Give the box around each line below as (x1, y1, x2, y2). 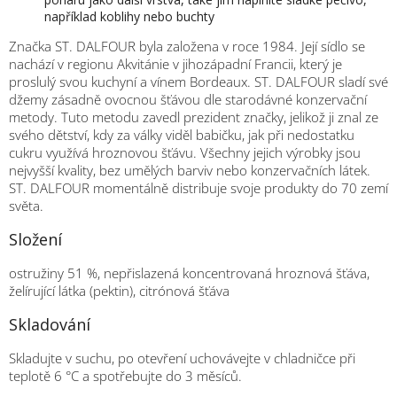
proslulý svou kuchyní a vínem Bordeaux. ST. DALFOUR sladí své (9, 72, 388, 90)
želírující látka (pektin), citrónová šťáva (9, 281, 230, 300)
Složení (9, 228, 62, 250)
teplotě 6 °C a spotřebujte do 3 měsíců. (9, 366, 242, 385)
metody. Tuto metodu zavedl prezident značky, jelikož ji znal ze (9, 107, 378, 126)
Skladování (9, 313, 90, 335)
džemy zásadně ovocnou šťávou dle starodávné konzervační (9, 90, 367, 108)
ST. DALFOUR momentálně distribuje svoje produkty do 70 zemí (9, 178, 388, 197)
